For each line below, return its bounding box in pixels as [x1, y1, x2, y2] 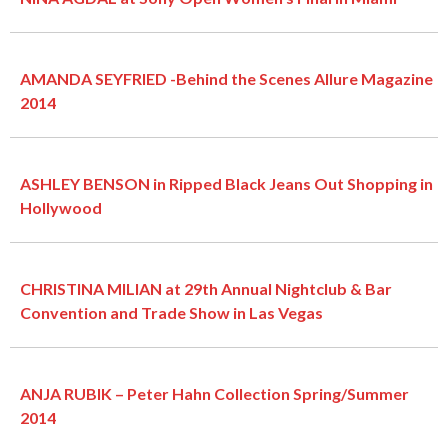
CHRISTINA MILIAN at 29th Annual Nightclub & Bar [20, 278, 392, 298]
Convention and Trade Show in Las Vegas [20, 302, 323, 322]
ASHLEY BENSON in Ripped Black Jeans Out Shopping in [20, 173, 433, 193]
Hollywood [20, 197, 102, 217]
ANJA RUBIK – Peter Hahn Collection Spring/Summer [20, 383, 409, 403]
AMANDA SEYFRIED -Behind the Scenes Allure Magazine [20, 68, 433, 88]
